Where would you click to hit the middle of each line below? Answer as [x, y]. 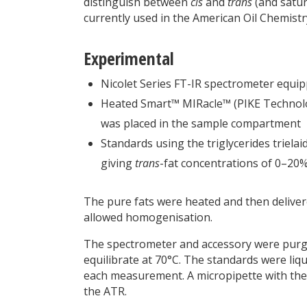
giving [118, 163]
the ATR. [105, 291]
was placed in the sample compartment [201, 124]
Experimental [129, 59]
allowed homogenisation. [148, 217]
